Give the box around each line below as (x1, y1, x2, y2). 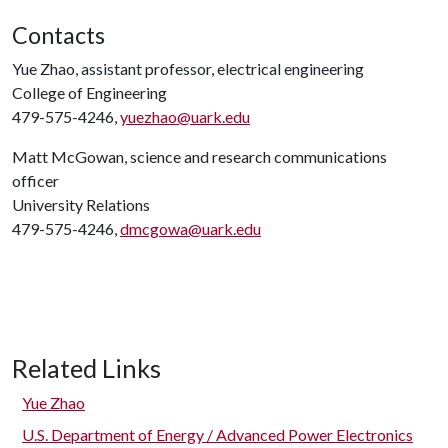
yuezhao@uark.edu (120, 107, 250, 126)
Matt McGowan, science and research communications (12, 147, 387, 166)
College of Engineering (12, 83, 167, 102)
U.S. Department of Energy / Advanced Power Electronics (22, 425, 413, 444)
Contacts (12, 21, 105, 49)
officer (12, 171, 59, 190)
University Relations (12, 195, 150, 214)
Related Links (12, 353, 161, 383)
